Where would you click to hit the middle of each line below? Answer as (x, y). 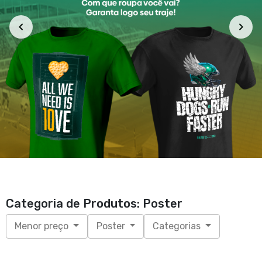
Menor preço (43, 226)
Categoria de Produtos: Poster (94, 204)
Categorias (178, 226)
